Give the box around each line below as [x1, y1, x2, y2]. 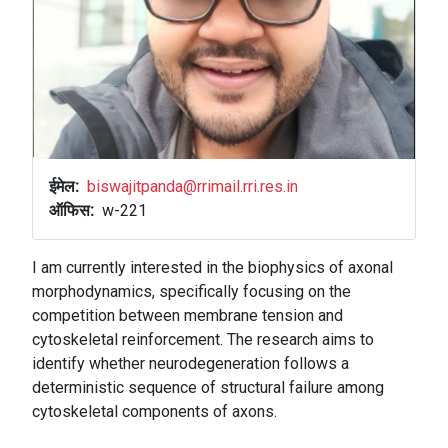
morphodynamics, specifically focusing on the [32, 282, 351, 302]
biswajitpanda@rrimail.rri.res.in [87, 177, 298, 197]
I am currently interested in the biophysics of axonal [32, 258, 393, 278]
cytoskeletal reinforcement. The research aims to [32, 330, 374, 350]
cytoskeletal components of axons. [32, 402, 277, 422]
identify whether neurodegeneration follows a [32, 354, 349, 374]
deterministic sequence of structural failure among [32, 378, 384, 398]
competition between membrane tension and [32, 306, 343, 326]
